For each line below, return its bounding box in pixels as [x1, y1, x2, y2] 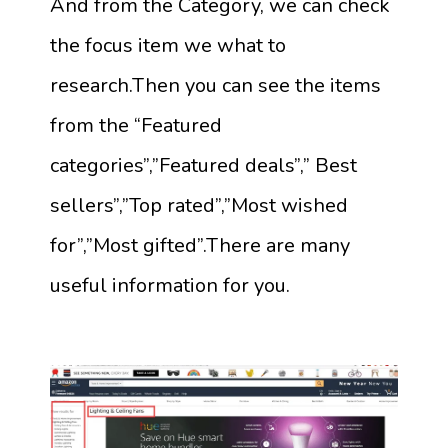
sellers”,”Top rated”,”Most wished [50, 191, 348, 219]
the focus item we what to [50, 31, 286, 59]
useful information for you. [50, 271, 290, 299]
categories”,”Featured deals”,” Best [50, 151, 357, 179]
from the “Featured [50, 111, 222, 139]
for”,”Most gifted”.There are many [50, 231, 350, 259]
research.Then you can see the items [50, 71, 381, 99]
